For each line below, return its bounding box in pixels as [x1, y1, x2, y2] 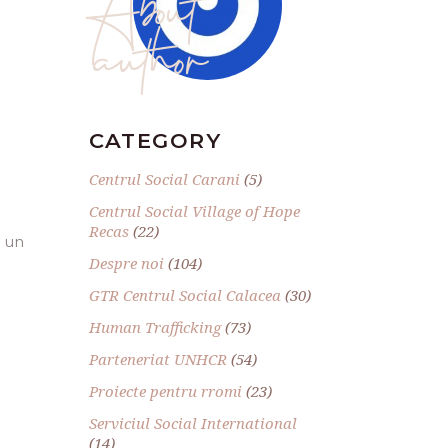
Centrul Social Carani [88, 168, 240, 189]
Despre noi [88, 252, 164, 273]
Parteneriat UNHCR [88, 348, 227, 369]
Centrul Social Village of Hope [88, 200, 300, 221]
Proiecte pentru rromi [88, 380, 242, 401]
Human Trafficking [88, 316, 221, 337]
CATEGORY [88, 127, 222, 153]
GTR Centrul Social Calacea [88, 284, 281, 305]
